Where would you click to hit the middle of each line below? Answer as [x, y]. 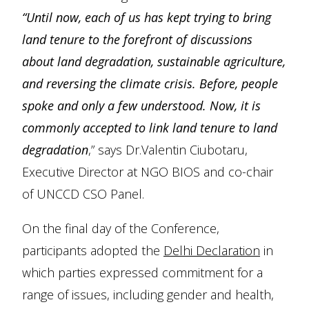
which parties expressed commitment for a [142, 272]
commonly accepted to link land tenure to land [150, 128]
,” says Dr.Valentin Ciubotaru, [168, 150]
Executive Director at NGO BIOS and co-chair [148, 172]
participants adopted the [93, 250]
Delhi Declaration [212, 250]
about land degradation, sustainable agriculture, [154, 61]
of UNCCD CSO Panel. [83, 194]
